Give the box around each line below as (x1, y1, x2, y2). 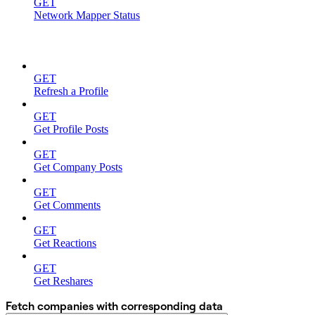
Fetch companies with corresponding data (6, 298, 223, 313)
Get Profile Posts (34, 122, 108, 135)
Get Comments (34, 198, 101, 211)
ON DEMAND (6, 35, 79, 48)
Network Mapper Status (34, 8, 140, 21)
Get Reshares (34, 274, 93, 287)
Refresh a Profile (34, 84, 108, 97)
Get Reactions (34, 236, 96, 249)
